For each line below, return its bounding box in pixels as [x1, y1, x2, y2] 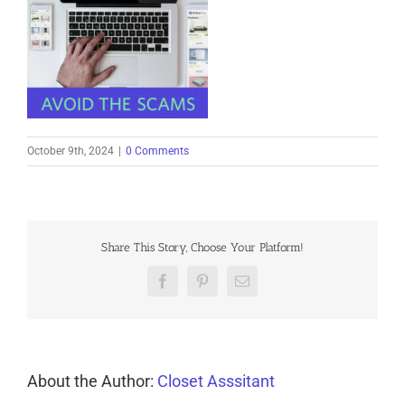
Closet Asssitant [157, 372, 275, 391]
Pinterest [201, 279, 250, 295]
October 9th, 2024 [27, 145, 114, 157]
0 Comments [126, 145, 189, 157]
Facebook [161, 279, 218, 295]
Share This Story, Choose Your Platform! [101, 240, 304, 254]
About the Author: [27, 372, 157, 391]
